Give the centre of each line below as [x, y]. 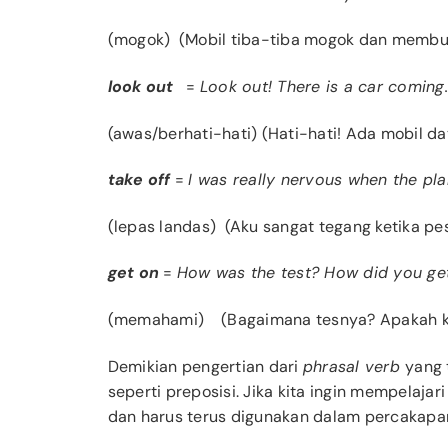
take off [139, 180]
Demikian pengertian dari [205, 366]
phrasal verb [354, 366]
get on [133, 273]
